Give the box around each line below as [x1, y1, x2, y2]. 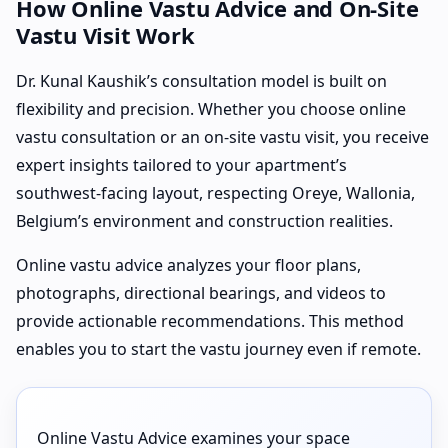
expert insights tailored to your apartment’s [16, 153, 347, 176]
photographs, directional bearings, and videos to [16, 281, 386, 304]
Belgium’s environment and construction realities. [16, 209, 393, 232]
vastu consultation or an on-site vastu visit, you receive [16, 125, 429, 148]
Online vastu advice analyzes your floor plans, [16, 253, 361, 276]
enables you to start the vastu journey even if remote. [16, 337, 421, 360]
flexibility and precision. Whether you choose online [16, 97, 406, 120]
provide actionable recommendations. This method [16, 309, 404, 332]
